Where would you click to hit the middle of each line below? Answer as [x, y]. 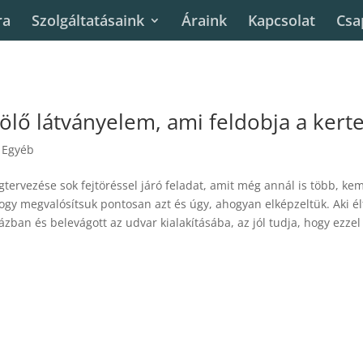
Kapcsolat [282, 20]
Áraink [204, 20]
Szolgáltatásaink [88, 20]
